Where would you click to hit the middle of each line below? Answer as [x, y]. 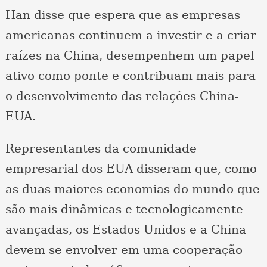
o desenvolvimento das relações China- [122, 96]
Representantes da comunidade [101, 149]
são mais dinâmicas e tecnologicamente [124, 209]
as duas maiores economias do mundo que [132, 189]
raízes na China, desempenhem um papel [129, 56]
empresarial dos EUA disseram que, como [131, 169]
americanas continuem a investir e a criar [131, 35]
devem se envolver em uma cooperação [124, 250]
